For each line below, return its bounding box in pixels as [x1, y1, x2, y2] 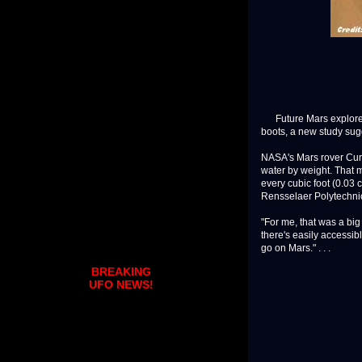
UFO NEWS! [89, 278, 154, 292]
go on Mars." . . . [261, 242, 330, 255]
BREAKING [91, 265, 151, 279]
